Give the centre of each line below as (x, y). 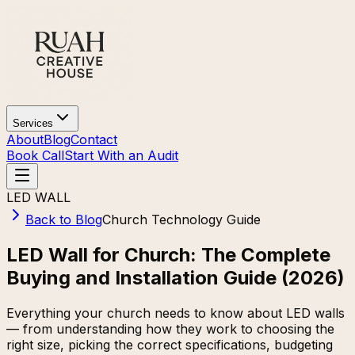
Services (33, 123)
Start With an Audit (121, 155)
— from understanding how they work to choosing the (170, 328)
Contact (94, 139)
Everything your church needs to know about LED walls (176, 313)
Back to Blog (64, 219)
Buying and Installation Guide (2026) (176, 277)
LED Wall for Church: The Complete (168, 254)
